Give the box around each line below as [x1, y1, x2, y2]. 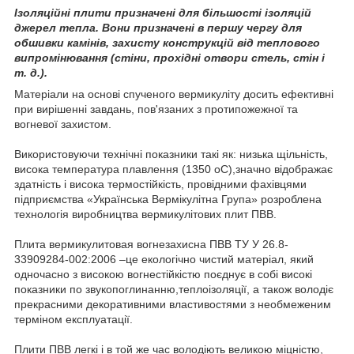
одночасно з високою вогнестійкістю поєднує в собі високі [14, 268, 312, 281]
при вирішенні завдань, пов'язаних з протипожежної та [14, 103, 298, 116]
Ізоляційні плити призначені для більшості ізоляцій [14, 6, 311, 20]
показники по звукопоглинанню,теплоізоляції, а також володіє [14, 283, 333, 296]
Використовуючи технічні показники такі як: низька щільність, [14, 148, 328, 161]
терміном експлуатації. [14, 313, 133, 326]
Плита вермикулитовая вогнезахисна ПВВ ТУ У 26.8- [14, 238, 288, 251]
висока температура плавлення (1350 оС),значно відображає [14, 163, 333, 176]
